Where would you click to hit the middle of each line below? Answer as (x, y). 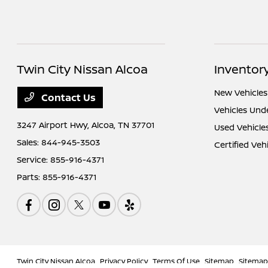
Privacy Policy (124, 261)
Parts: (30, 176)
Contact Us (68, 97)
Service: (34, 159)
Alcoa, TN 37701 (123, 124)
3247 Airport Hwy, (54, 124)
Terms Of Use (176, 261)
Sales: (29, 142)
